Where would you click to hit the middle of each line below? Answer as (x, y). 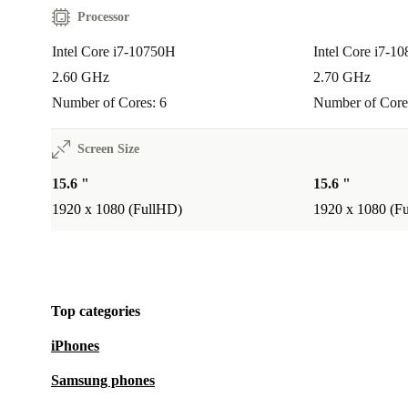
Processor (103, 17)
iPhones (75, 346)
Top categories (96, 311)
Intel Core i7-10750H (114, 52)
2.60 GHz (81, 77)
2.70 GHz (342, 77)
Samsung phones (103, 381)
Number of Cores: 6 (109, 103)
